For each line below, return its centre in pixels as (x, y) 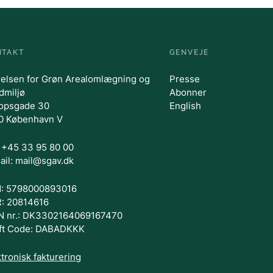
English (185, 106)
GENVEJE (189, 52)
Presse (184, 79)
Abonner (188, 92)
